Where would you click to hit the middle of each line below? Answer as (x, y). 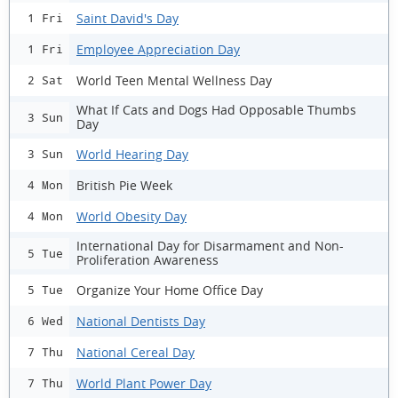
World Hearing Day (132, 154)
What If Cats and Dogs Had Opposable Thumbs (216, 110)
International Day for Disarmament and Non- (210, 246)
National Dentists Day (141, 321)
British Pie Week (124, 185)
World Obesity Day (131, 216)
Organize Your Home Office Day (170, 290)
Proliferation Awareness (147, 260)
